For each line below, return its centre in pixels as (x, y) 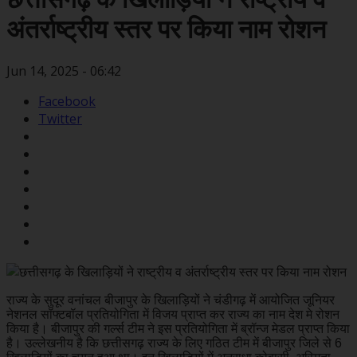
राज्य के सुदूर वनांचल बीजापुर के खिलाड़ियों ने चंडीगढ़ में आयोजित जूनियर (171, 300)
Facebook (67, 101)
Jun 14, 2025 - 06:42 (64, 71)
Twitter (60, 118)
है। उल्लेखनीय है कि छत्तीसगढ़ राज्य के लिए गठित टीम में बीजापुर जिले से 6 (174, 343)
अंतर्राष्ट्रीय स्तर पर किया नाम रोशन (166, 30)
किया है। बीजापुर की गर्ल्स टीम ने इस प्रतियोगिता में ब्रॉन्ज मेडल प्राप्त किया (178, 328)
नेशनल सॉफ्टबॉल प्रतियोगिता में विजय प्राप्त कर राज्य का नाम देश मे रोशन (173, 314)
